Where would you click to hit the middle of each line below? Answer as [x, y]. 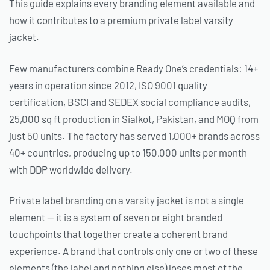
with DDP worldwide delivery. [71, 169]
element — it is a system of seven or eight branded [116, 217]
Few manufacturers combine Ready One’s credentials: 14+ [133, 68]
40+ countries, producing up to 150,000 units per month [128, 152]
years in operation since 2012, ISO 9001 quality [108, 85]
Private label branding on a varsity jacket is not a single [127, 200]
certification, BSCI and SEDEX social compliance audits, [130, 102]
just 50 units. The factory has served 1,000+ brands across [134, 135]
